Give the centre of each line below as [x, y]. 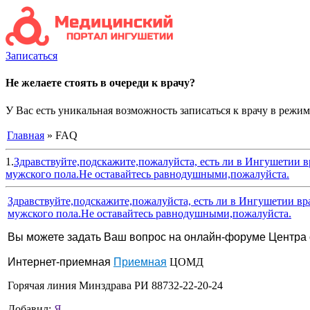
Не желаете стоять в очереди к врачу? [100, 83]
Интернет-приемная [61, 262]
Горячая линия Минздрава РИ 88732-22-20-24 [115, 285]
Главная [26, 135]
